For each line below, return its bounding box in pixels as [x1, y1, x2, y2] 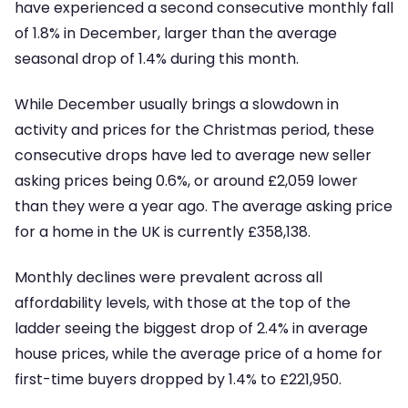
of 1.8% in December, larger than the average [15, 22, 337, 44]
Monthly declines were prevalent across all [15, 267, 322, 289]
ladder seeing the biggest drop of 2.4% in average [15, 318, 368, 340]
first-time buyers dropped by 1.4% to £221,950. [15, 369, 342, 391]
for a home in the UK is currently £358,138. [15, 221, 311, 243]
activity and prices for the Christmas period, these [15, 119, 374, 141]
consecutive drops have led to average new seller [15, 145, 372, 167]
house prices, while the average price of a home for [15, 343, 382, 365]
